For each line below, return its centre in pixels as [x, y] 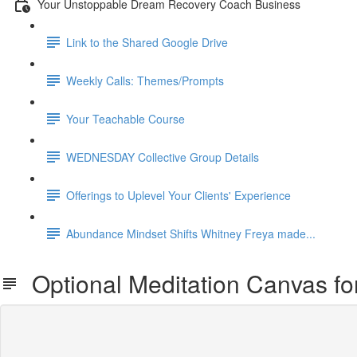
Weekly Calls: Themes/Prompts [145, 80]
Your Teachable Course [126, 118]
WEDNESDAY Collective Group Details [163, 157]
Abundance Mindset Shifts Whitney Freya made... [191, 233]
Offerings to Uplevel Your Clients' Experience [178, 195]
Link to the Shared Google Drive [147, 42]
